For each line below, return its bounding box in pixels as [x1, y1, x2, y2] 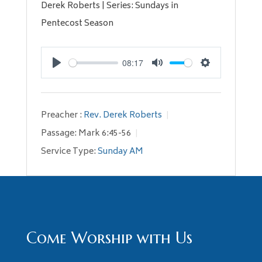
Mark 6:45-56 [78, 126, 131, 142]
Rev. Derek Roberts [83, 108, 162, 123]
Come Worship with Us [26, 228, 192, 248]
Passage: [40, 126, 77, 142]
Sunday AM [97, 144, 143, 160]
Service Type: [40, 144, 96, 160]
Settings [205, 69, 240, 82]
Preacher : [40, 108, 82, 123]
